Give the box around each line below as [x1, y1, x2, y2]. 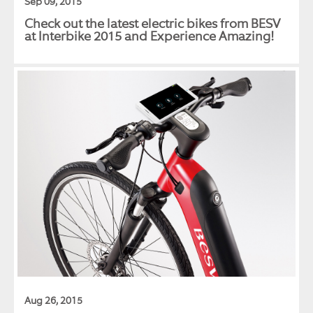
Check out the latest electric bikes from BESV [24, 15, 280, 33]
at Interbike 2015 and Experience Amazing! [24, 28, 274, 45]
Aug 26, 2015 [24, 293, 82, 307]
